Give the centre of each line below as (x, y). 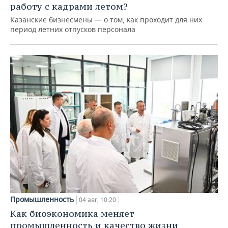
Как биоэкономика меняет (72, 214)
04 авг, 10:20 (97, 200)
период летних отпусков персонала (73, 29)
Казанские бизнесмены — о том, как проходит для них (106, 19)
